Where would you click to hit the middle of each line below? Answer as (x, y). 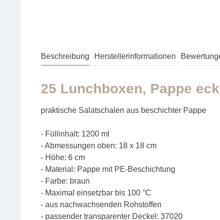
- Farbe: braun (65, 181)
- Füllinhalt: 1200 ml (75, 134)
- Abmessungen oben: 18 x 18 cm (99, 146)
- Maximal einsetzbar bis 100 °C (96, 193)
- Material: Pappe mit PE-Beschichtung (108, 169)
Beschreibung (65, 56)
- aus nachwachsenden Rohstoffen (101, 205)
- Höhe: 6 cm (63, 158)
